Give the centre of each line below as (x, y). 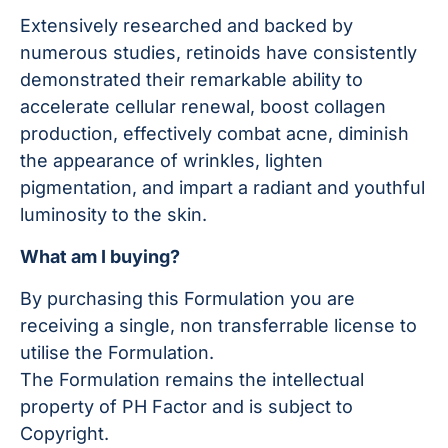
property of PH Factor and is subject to (186, 407)
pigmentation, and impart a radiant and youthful (222, 188)
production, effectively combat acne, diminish (214, 134)
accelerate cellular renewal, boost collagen (203, 107)
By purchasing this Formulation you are (187, 299)
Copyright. (64, 434)
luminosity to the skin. (113, 215)
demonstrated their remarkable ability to (191, 80)
